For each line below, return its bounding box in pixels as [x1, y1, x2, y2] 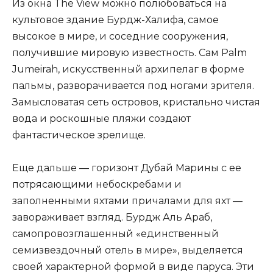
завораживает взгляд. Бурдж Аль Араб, [12, 211, 212, 224]
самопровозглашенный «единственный [12, 228, 219, 240]
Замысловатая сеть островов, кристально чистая [12, 96, 260, 108]
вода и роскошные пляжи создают [12, 112, 191, 124]
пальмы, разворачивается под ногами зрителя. [12, 79, 254, 91]
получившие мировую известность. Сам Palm [12, 46, 247, 58]
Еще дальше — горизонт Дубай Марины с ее [12, 162, 241, 174]
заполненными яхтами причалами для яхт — [12, 195, 243, 207]
